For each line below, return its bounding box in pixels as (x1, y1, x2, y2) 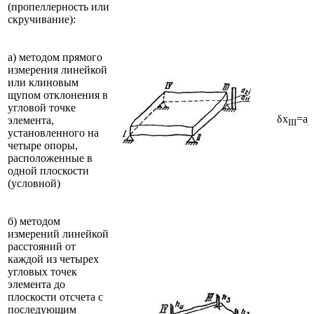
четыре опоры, (8, 139, 78, 151)
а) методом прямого (8, 50, 102, 63)
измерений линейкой (8, 227, 109, 240)
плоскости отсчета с (8, 290, 103, 303)
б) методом (8, 214, 60, 227)
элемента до (8, 278, 65, 290)
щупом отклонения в (8, 88, 108, 101)
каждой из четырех (8, 252, 99, 265)
